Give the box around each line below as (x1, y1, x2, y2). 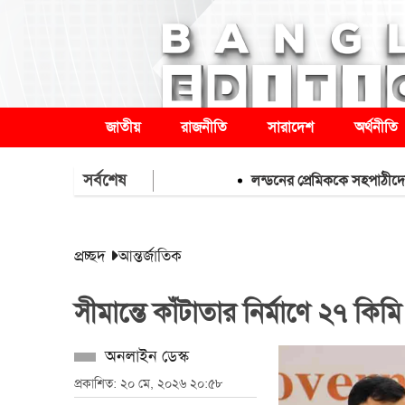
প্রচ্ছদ (74, 246, 106, 266)
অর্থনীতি (354, 118, 398, 137)
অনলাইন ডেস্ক (105, 345, 189, 367)
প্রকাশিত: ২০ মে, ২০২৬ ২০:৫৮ (74, 375, 223, 391)
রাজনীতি (181, 118, 227, 137)
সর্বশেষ (83, 169, 126, 191)
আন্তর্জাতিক (118, 246, 182, 266)
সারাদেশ (268, 118, 314, 137)
